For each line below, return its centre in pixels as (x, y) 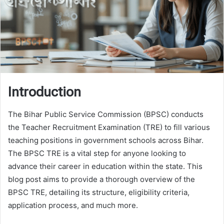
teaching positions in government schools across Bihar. (106, 140)
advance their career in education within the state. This (105, 166)
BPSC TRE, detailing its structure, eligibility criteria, (99, 192)
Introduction (44, 92)
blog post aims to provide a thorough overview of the (101, 179)
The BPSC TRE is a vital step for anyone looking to (97, 153)
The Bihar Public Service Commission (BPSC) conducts (106, 114)
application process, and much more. (73, 205)
